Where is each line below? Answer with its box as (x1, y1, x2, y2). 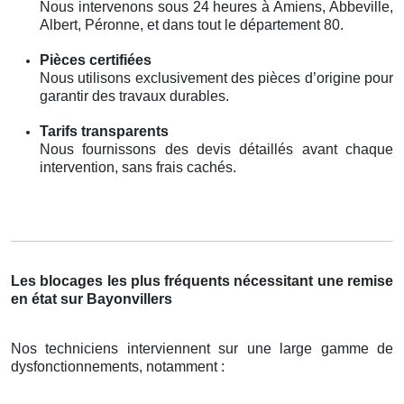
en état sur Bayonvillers (11, 290, 172, 307)
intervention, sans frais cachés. (40, 159, 236, 175)
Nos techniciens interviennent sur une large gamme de (11, 340, 393, 356)
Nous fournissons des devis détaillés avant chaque (40, 141, 393, 157)
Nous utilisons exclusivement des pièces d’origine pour (40, 69, 393, 86)
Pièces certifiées (40, 51, 151, 68)
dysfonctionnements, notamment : (11, 358, 225, 374)
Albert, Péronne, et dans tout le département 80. (40, 16, 344, 32)
